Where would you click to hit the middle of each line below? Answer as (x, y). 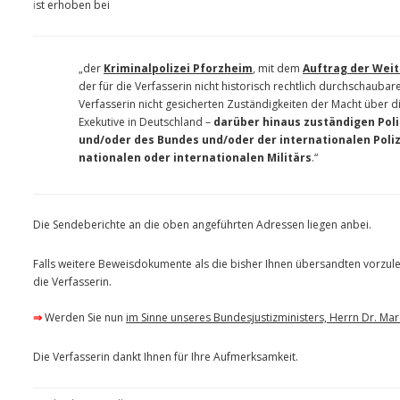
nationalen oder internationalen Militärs (195, 158)
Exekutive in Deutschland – (146, 122)
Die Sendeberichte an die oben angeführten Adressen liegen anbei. (202, 225)
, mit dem (278, 69)
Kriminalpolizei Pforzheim (178, 69)
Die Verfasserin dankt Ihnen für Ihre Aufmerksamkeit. (166, 357)
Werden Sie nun (84, 318)
